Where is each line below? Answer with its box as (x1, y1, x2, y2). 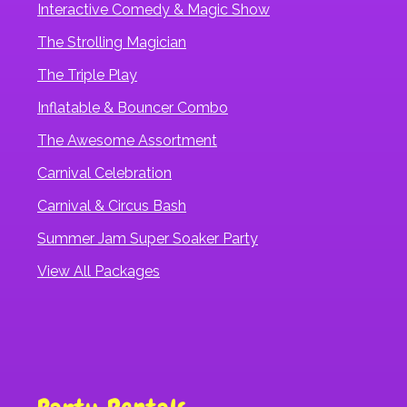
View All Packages (37, 262, 160, 280)
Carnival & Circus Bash (37, 196, 186, 214)
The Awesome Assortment (37, 131, 217, 149)
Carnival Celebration (37, 164, 172, 182)
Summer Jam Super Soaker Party (37, 229, 258, 247)
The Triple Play (37, 65, 137, 84)
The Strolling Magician (37, 33, 186, 51)
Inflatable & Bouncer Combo (37, 98, 228, 116)
